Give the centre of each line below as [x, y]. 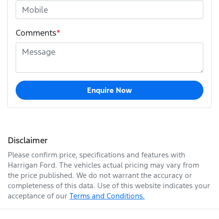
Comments [36, 33]
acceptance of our [38, 196]
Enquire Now [109, 90]
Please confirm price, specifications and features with [97, 155]
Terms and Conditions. [107, 196]
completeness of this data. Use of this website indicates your [109, 186]
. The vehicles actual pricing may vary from [127, 165]
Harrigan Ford [32, 165]
